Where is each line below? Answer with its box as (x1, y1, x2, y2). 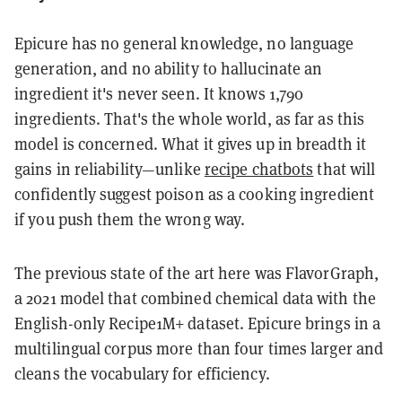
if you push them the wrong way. (14, 208, 246, 230)
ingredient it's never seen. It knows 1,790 (14, 83, 304, 104)
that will (313, 158, 376, 179)
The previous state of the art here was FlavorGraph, (14, 262, 380, 284)
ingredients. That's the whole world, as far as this (14, 108, 365, 129)
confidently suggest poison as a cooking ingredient (14, 183, 375, 205)
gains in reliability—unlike (14, 158, 205, 179)
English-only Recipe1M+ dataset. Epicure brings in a (14, 312, 381, 334)
